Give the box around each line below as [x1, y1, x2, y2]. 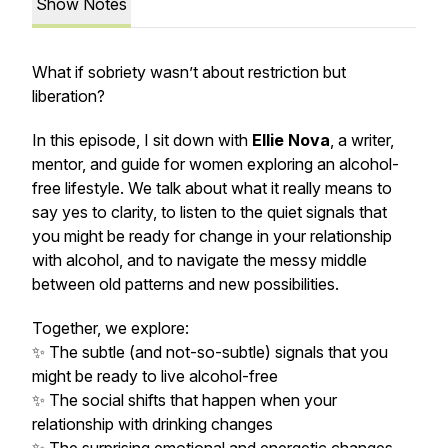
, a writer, [330, 130, 394, 150]
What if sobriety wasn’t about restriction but [32, 62, 346, 82]
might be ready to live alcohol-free [32, 366, 278, 386]
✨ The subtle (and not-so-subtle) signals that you [32, 342, 388, 362]
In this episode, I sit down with [32, 130, 252, 150]
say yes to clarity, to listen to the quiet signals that [32, 202, 387, 222]
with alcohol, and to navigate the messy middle [32, 250, 367, 270]
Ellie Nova [252, 130, 330, 150]
